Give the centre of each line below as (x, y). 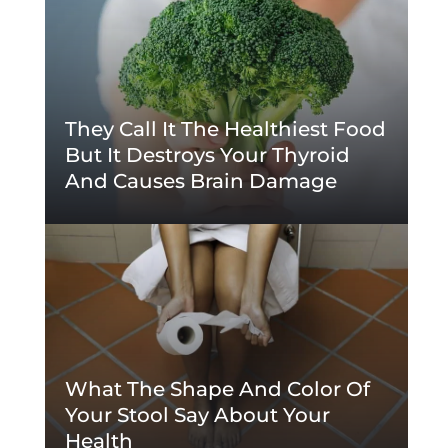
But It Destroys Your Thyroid (207, 155)
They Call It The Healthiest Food (225, 129)
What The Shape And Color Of (217, 389)
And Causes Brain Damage (200, 181)
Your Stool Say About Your (197, 415)
